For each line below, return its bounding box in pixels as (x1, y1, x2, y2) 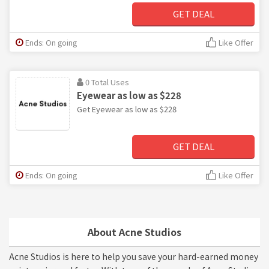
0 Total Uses (85, 76, 129, 88)
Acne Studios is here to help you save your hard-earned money (9, 250, 258, 262)
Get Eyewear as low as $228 (77, 103, 177, 115)
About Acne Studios (88, 224, 181, 239)
